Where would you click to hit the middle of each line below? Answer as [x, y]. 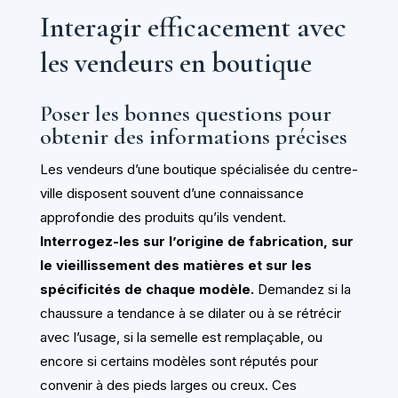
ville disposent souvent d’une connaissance [171, 194]
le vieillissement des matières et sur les [175, 266]
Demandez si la [302, 290]
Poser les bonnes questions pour [185, 114]
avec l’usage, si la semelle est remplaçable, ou [181, 338]
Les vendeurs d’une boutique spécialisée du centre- [199, 170]
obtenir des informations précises [193, 137]
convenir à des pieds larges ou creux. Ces [168, 386]
